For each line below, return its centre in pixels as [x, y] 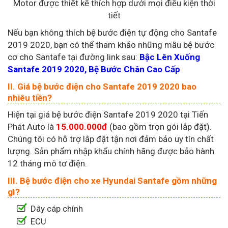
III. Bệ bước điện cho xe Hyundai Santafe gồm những [112, 181]
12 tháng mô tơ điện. [47, 164]
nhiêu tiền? [30, 98]
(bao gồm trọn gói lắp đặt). [160, 127]
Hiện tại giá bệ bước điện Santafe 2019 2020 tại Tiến [108, 115]
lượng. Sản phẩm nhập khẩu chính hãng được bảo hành [111, 151]
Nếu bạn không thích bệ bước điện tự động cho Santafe [112, 33]
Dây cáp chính [57, 209]
